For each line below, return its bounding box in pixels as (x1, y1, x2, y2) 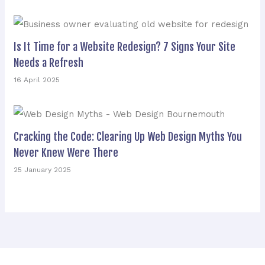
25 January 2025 (14, 166, 72, 174)
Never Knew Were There (14, 146, 119, 160)
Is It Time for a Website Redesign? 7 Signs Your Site (14, 40, 236, 53)
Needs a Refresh (14, 56, 84, 69)
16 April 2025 (14, 75, 60, 84)
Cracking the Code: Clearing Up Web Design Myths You (14, 130, 243, 144)
